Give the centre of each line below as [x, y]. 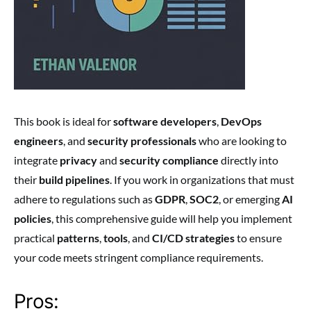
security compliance [169, 160]
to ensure [258, 238]
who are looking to [242, 141]
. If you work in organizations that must [202, 180]
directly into [249, 160]
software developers [165, 121]
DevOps [241, 121]
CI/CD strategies [193, 238]
